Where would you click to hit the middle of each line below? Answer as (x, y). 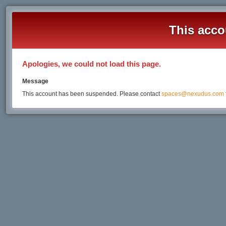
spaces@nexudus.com (192, 94)
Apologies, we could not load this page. (91, 64)
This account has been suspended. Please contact (92, 94)
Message (35, 81)
